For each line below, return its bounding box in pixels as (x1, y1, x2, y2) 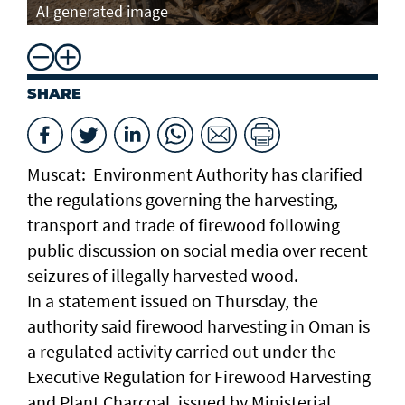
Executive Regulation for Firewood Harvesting (27, 365, 371, 388)
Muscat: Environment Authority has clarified (27, 163, 363, 185)
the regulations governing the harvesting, (27, 188, 338, 211)
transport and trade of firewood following (27, 213, 340, 236)
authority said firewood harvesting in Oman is (27, 315, 370, 337)
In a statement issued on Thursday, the (27, 289, 318, 312)
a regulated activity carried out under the (27, 340, 336, 363)
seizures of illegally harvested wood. (27, 264, 298, 287)
